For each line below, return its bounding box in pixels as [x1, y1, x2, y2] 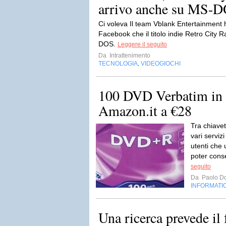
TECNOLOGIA [98, 60, 138, 67]
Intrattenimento [108, 52, 150, 59]
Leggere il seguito [118, 41, 167, 48]
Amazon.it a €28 [98, 101, 192, 120]
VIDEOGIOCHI [141, 60, 181, 67]
